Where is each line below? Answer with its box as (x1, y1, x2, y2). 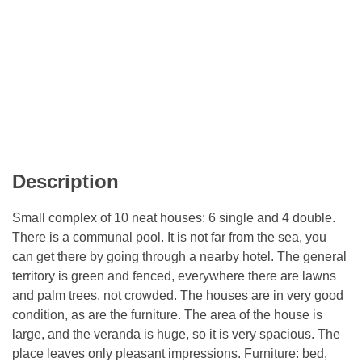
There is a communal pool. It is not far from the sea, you (12, 230, 326, 244)
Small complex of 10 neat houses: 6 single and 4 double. (12, 211, 335, 225)
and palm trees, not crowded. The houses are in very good (12, 288, 343, 302)
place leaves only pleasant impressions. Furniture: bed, (12, 347, 327, 360)
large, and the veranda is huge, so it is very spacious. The (12, 327, 340, 341)
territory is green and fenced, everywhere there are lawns (12, 269, 336, 283)
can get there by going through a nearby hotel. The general (12, 250, 347, 263)
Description (12, 170, 119, 192)
